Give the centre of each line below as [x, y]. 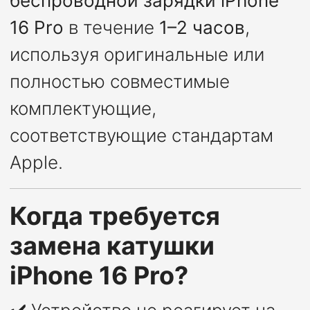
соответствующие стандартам [141, 136]
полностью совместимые [119, 82]
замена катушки [112, 246]
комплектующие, [83, 109]
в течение [111, 28]
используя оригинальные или [137, 55]
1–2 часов [202, 28]
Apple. [36, 163]
